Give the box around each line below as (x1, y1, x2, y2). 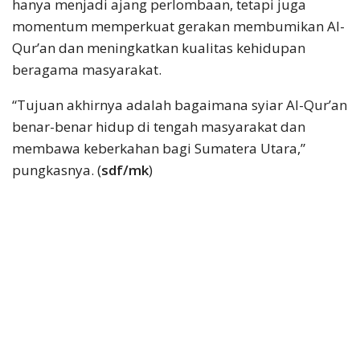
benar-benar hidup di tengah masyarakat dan (12, 117, 305, 136)
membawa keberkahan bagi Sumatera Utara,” (12, 138, 305, 157)
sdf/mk (101, 160, 149, 179)
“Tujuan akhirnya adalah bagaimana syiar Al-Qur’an (12, 95, 347, 114)
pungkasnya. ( (12, 160, 101, 179)
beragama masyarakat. (12, 59, 162, 79)
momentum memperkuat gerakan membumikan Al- (12, 16, 345, 35)
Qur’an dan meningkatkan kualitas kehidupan (12, 38, 305, 57)
